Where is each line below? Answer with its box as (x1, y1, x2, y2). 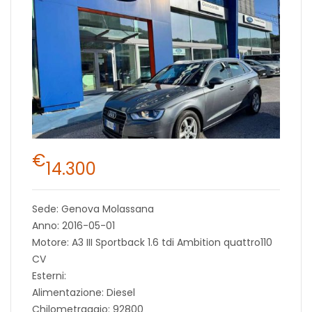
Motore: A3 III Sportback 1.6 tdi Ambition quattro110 (32, 235, 272, 250)
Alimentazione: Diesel (32, 286, 135, 300)
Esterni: (32, 269, 66, 283)
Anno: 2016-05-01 (32, 219, 115, 233)
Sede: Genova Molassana (32, 202, 154, 217)
